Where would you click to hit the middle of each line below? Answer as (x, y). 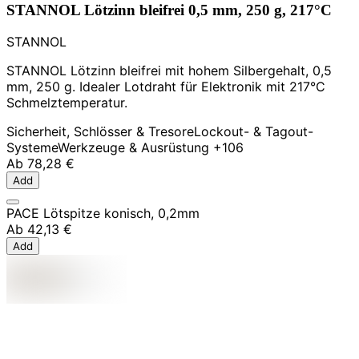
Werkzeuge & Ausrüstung (133, 148)
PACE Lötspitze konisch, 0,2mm (103, 214)
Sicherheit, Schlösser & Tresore (100, 132)
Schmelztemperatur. (67, 103)
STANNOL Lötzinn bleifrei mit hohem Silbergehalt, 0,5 (169, 71)
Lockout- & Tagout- (254, 132)
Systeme (32, 148)
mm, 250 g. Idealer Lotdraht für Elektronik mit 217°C (166, 87)
